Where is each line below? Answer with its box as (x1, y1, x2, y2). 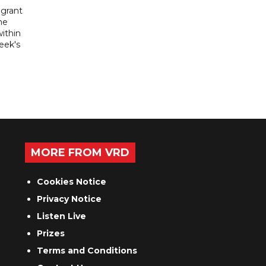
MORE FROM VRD (31, 146, 130, 160)
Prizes (37, 228, 65, 239)
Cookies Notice (37, 176, 107, 188)
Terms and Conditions (37, 245, 138, 256)
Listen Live (37, 211, 87, 222)
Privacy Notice (37, 194, 102, 205)
